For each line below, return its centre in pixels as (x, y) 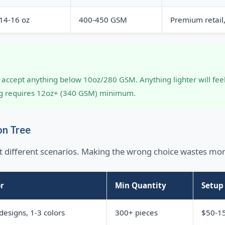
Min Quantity (140, 186)
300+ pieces (136, 213)
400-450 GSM (103, 20)
